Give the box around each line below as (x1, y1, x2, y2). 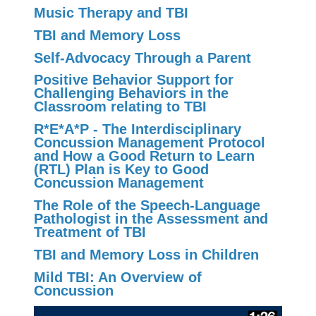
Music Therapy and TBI (34, 5, 188, 21)
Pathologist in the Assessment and (34, 210, 268, 226)
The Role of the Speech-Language (34, 197, 260, 213)
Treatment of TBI (34, 224, 146, 240)
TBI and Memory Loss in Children (34, 246, 259, 262)
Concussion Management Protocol (34, 135, 265, 151)
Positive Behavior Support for (34, 72, 233, 88)
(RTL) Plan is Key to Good (34, 162, 209, 178)
